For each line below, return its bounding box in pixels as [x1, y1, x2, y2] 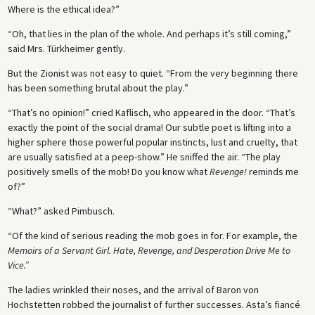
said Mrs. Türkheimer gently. [7, 41, 125, 55]
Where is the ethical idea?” [7, 2, 120, 15]
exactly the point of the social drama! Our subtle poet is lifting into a [7, 120, 291, 134]
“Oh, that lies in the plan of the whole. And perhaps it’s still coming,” [7, 27, 291, 40]
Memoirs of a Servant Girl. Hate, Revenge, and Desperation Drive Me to [7, 243, 290, 257]
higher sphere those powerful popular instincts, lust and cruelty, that [7, 135, 297, 148]
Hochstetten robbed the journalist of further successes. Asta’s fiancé [7, 297, 300, 311]
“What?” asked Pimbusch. [7, 204, 115, 217]
